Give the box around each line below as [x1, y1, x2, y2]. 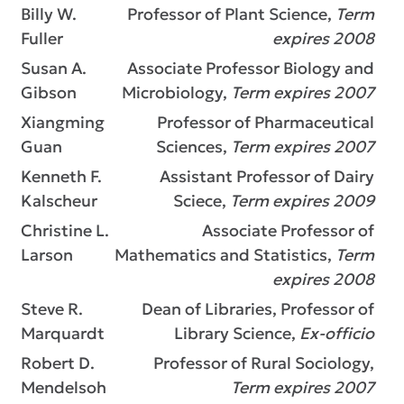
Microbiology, [122, 82, 231, 103]
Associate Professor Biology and [124, 58, 374, 78]
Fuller [21, 28, 63, 49]
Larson [21, 244, 73, 265]
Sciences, [156, 136, 231, 157]
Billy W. [21, 4, 77, 24]
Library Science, [174, 323, 299, 344]
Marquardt [21, 323, 105, 344]
